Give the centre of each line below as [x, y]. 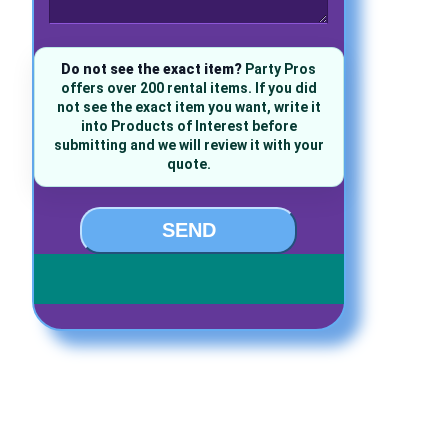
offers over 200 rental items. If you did [188, 88]
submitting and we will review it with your [188, 145]
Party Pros [279, 69]
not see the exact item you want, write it [188, 107]
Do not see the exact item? [152, 69]
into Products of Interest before [188, 126]
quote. [188, 164]
